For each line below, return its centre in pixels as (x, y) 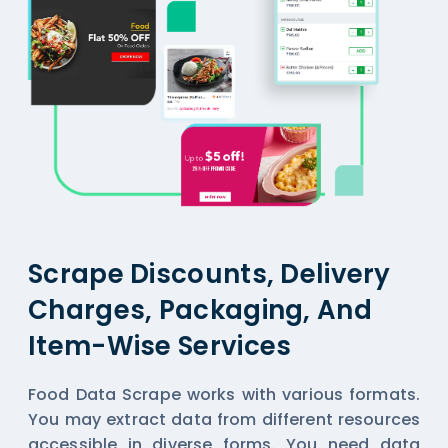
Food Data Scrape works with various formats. (224, 394)
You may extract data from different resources (224, 419)
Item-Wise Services (160, 345)
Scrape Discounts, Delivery (209, 273)
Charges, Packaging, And (200, 309)
